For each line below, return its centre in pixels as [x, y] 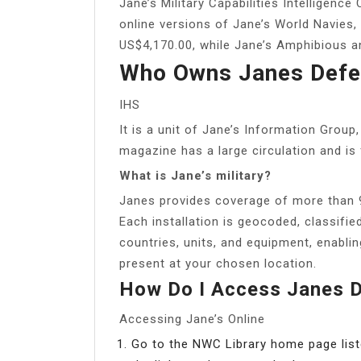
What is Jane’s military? [195, 175]
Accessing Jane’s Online [192, 319]
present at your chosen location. [218, 263]
